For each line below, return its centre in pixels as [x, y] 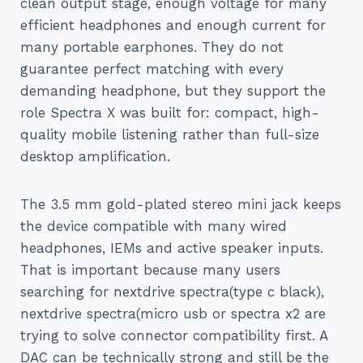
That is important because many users [150, 269]
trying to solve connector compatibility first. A [174, 335]
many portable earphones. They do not [152, 47]
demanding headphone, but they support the [173, 90]
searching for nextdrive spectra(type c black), [172, 291]
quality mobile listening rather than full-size [170, 134]
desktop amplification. [95, 156]
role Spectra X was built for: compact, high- [170, 112]
